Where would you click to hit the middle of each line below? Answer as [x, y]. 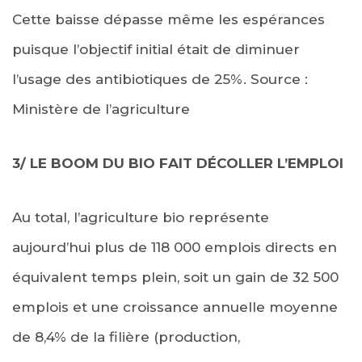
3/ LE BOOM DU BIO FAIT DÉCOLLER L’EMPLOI [178, 163]
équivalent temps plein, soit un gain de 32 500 [175, 277]
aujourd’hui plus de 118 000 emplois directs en [175, 247]
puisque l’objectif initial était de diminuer [156, 49]
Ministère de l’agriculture [101, 109]
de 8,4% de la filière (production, [126, 337]
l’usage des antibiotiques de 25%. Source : [160, 79]
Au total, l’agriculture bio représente [141, 217]
